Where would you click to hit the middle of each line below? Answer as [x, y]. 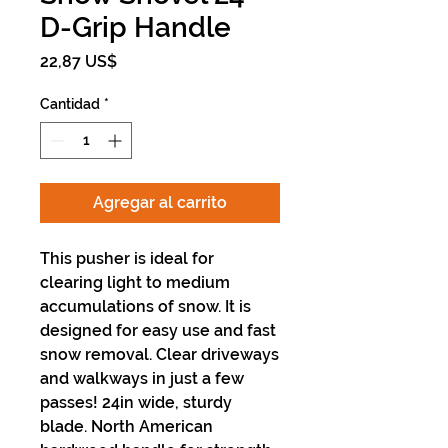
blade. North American [126, 426]
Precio [140, 60]
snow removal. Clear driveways [159, 354]
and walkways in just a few [142, 378]
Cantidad [70, 104]
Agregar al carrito [160, 202]
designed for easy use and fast [158, 330]
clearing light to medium [135, 282]
